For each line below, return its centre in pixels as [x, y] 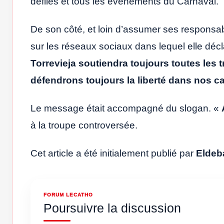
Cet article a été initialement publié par [113, 153]
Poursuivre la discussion [112, 208]
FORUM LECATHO [68, 195]
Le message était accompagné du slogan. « [126, 108]
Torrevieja [53, 63]
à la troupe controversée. [84, 125]
